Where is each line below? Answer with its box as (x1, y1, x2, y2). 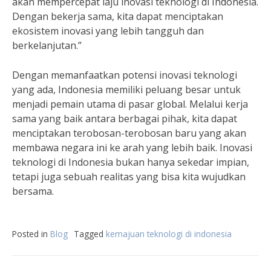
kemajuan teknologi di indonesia (106, 228, 232, 240)
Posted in (12, 228, 50, 240)
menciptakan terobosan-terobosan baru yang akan (12, 126, 246, 140)
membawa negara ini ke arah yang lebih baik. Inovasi (12, 141, 252, 154)
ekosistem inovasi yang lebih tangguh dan (12, 24, 204, 38)
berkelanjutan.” (12, 39, 82, 52)
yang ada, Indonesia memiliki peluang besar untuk (12, 83, 241, 96)
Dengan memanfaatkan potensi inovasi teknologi (12, 68, 237, 82)
